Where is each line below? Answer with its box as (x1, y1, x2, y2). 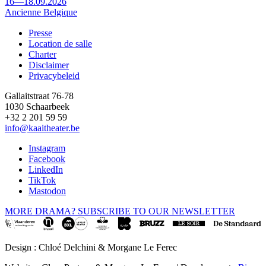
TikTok (28, 175, 56, 185)
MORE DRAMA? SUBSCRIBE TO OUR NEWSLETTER (5, 205, 235, 216)
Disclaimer (28, 59, 69, 70)
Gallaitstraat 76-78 (5, 90, 74, 101)
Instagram (28, 142, 65, 153)
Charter (28, 49, 56, 59)
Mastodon (28, 185, 66, 196)
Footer (5, 39, 46, 55)
